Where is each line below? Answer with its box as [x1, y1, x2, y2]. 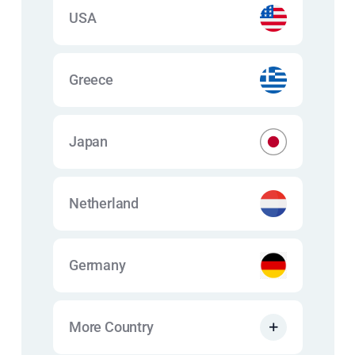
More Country [69, 319, 154, 335]
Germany [69, 257, 126, 273]
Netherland [69, 195, 139, 212]
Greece [69, 71, 113, 88]
